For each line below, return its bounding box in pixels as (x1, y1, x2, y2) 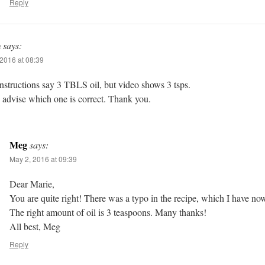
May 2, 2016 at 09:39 (9, 154, 77, 164)
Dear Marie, (9, 177, 54, 190)
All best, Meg (9, 220, 60, 232)
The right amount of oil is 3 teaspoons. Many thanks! (9, 206, 206, 218)
